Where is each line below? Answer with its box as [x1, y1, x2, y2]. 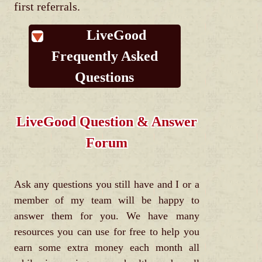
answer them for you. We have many [13, 210, 199, 222]
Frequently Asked [51, 49, 158, 64]
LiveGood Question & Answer [16, 114, 197, 130]
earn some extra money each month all [13, 242, 199, 254]
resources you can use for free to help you [13, 226, 199, 238]
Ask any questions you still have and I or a [13, 178, 199, 191]
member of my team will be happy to [13, 194, 199, 206]
